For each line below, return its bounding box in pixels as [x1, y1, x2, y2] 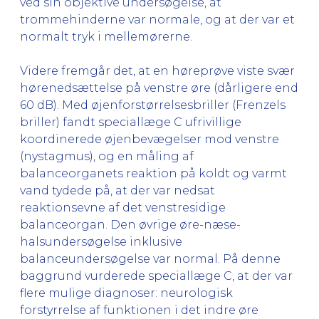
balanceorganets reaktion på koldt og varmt [20, 166, 287, 180]
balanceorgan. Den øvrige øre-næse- [20, 217, 241, 231]
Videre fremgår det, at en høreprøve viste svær [20, 63, 295, 78]
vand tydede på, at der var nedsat [20, 183, 215, 197]
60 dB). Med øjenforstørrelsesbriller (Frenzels [20, 98, 286, 112]
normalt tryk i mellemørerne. [20, 29, 192, 43]
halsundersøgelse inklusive [20, 234, 182, 249]
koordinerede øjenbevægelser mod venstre [20, 132, 279, 146]
